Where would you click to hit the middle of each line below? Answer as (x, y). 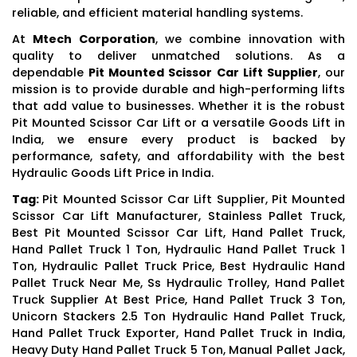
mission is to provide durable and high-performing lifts (178, 89)
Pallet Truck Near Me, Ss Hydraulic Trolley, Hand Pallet (178, 282)
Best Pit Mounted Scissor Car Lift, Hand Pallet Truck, (178, 232)
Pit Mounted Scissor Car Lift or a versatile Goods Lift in (178, 122)
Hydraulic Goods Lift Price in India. (113, 173)
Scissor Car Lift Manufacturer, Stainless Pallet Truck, (178, 216)
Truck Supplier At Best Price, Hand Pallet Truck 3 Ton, (178, 299)
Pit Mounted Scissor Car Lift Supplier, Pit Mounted (194, 199)
